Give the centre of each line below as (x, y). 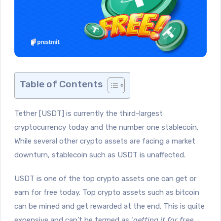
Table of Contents (61, 84)
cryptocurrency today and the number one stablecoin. (106, 127)
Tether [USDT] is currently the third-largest (89, 113)
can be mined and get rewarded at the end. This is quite (110, 206)
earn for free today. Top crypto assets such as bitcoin (107, 192)
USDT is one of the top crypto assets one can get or (105, 178)
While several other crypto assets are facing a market (105, 141)
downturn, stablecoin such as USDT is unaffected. (100, 155)
